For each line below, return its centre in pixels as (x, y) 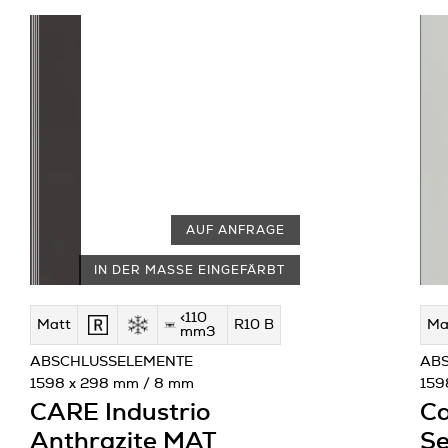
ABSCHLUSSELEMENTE (111, 362)
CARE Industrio (120, 413)
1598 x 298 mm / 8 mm (112, 384)
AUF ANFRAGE (235, 230)
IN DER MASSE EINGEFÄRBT (189, 270)
